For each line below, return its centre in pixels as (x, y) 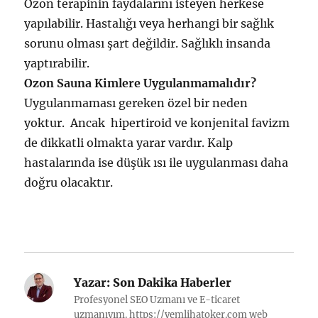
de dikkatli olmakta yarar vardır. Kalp (129, 142)
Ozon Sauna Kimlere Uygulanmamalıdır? (141, 83)
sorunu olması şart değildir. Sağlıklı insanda (148, 43)
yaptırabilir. (57, 63)
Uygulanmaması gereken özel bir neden (136, 103)
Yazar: (92, 282)
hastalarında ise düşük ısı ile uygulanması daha (157, 162)
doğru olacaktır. (69, 182)
